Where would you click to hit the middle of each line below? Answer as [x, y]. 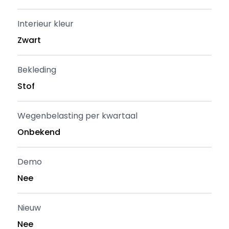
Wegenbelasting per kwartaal [78, 116]
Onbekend [39, 132]
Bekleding [37, 70]
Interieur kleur [46, 24]
